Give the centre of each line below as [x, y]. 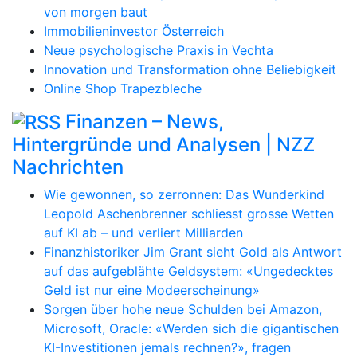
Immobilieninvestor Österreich [134, 31]
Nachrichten [68, 167]
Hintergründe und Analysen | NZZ [163, 145]
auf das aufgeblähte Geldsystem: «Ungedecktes [188, 271]
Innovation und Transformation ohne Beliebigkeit [190, 69]
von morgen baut [96, 12]
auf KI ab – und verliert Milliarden [143, 233]
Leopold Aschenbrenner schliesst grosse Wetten [189, 214]
